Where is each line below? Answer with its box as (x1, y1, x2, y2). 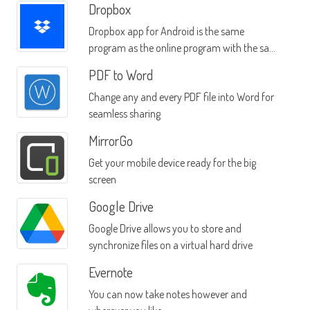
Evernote (88, 263, 133, 282)
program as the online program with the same (88, 41, 283, 55)
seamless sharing (88, 107, 161, 121)
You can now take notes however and (88, 287, 247, 302)
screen (88, 172, 116, 187)
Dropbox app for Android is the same (88, 24, 244, 39)
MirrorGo (88, 131, 133, 150)
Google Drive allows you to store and (88, 221, 241, 236)
